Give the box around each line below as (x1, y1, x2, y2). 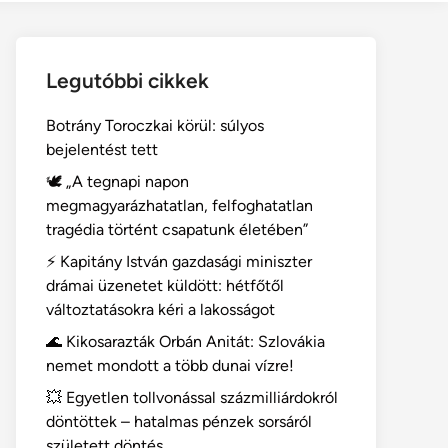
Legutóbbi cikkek (46, 67, 209, 93)
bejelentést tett (46, 139, 158, 159)
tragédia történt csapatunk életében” (46, 219, 308, 239)
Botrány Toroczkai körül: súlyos (46, 115, 264, 135)
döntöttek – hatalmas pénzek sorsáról (46, 411, 312, 431)
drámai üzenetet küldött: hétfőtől (46, 275, 284, 295)
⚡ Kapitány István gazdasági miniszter (46, 251, 312, 271)
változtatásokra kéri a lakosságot (46, 299, 275, 319)
